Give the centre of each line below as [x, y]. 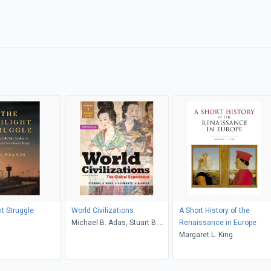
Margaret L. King [206, 234]
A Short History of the [214, 210]
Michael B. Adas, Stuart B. [114, 222]
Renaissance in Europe [217, 222]
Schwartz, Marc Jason [109, 234]
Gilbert [82, 247]
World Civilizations [102, 210]
